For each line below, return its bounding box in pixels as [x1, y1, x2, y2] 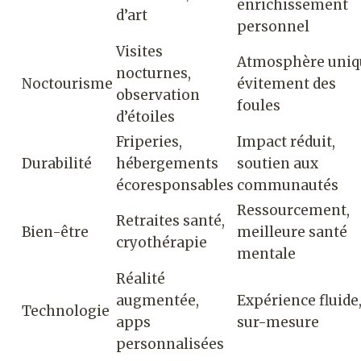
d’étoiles [116, 107, 175, 126]
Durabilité [22, 154, 92, 172]
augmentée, [116, 291, 199, 309]
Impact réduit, [237, 132, 335, 151]
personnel [237, 17, 309, 35]
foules [237, 96, 280, 114]
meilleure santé [237, 222, 347, 241]
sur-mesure [237, 313, 319, 331]
